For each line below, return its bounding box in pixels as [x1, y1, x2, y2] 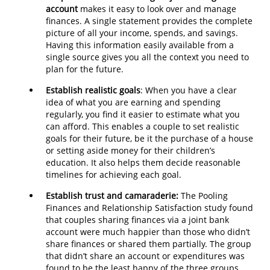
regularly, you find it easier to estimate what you [46, 108, 240, 120]
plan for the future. [46, 63, 124, 75]
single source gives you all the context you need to [46, 51, 249, 63]
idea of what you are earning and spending [46, 96, 221, 108]
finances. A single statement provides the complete [46, 14, 253, 27]
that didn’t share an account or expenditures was [46, 250, 245, 262]
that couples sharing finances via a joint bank [46, 213, 229, 225]
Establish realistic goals [46, 84, 140, 96]
